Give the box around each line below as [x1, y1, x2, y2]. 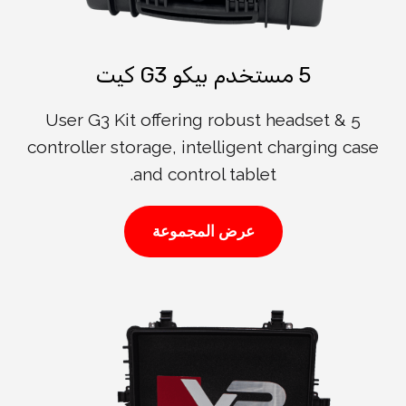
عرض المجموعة [151, 222, 255, 241]
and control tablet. [132, 164, 276, 185]
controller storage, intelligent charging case [27, 137, 379, 158]
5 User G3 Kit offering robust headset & [45, 110, 346, 130]
